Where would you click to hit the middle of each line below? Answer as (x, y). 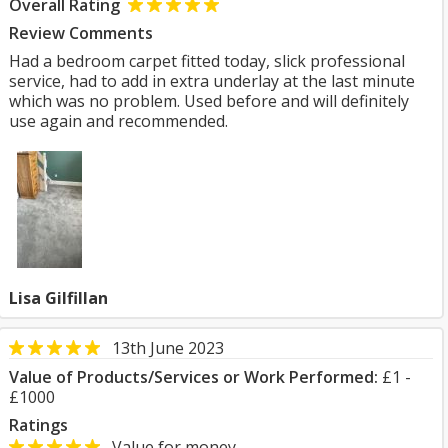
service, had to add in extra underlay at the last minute (212, 81)
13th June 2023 (168, 348)
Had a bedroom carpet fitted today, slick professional (207, 61)
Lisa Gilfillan (58, 298)
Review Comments (81, 33)
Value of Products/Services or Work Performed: (193, 377)
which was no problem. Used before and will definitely (209, 101)
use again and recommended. (118, 121)
